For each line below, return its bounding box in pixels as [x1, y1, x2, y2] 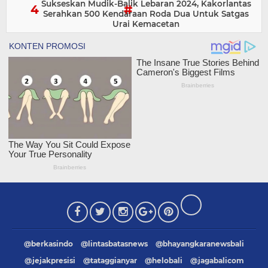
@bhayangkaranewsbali [156, 239, 244, 248]
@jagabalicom [190, 255, 244, 265]
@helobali [144, 255, 182, 265]
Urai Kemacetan [112, 19, 179, 29]
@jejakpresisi [24, 255, 75, 265]
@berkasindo [24, 239, 73, 248]
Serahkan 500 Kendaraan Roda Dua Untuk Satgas [43, 9, 249, 19]
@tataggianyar [83, 255, 137, 265]
